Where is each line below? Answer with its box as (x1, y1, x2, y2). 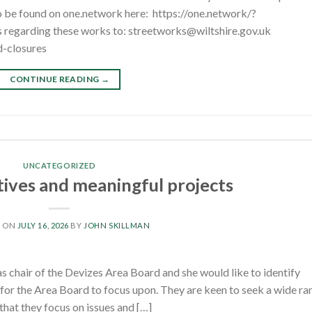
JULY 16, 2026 (17, 220, 69, 230)
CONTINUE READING (9, 74, 101, 85)
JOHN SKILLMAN (84, 220, 150, 230)
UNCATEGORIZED (23, 161, 96, 171)
